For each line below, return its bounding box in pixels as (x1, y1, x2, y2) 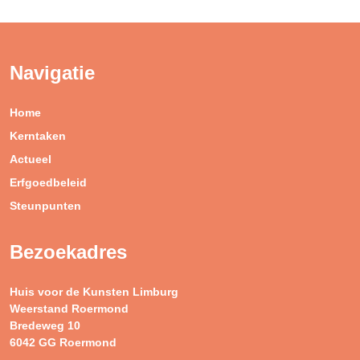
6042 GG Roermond (10, 336, 117, 350)
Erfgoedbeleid (10, 176, 87, 190)
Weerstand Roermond (10, 302, 129, 316)
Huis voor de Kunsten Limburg (10, 285, 178, 299)
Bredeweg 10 (10, 319, 80, 333)
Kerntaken (10, 129, 66, 143)
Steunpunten (10, 199, 81, 213)
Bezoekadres (10, 241, 127, 264)
